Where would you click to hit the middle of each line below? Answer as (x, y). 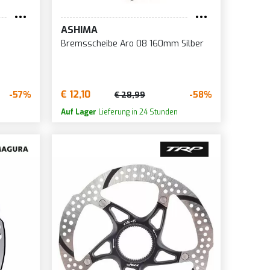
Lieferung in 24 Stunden (137, 112)
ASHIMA (79, 30)
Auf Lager (78, 112)
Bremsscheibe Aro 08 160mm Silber (132, 44)
